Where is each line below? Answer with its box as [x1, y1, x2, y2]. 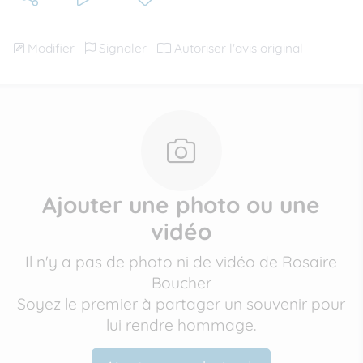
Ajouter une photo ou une [42, 190, 321, 219]
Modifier [28, 41, 75, 56]
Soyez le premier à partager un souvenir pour [17, 294, 346, 314]
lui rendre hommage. [106, 315, 257, 335]
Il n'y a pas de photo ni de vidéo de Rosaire [25, 252, 338, 271]
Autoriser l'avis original [174, 41, 303, 56]
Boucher [151, 273, 211, 293]
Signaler [99, 41, 147, 56]
